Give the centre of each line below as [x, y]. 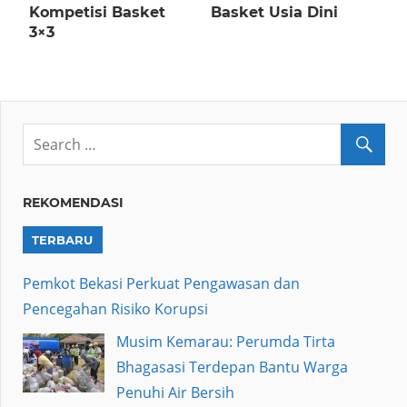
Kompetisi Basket [97, 13]
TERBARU [63, 240]
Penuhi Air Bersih [175, 392]
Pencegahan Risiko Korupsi [115, 308]
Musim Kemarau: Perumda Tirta [225, 341]
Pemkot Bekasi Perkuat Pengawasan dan [161, 283]
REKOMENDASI [73, 203]
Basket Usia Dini [274, 13]
